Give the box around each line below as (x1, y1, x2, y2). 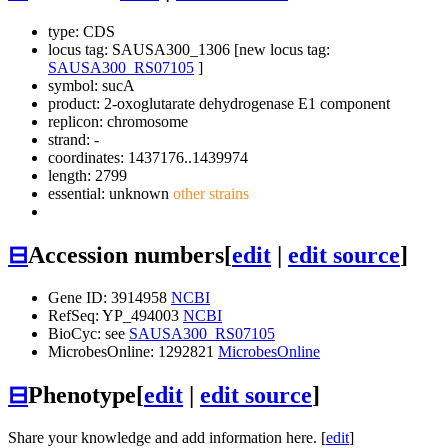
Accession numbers (28, 242, 224, 269)
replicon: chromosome (48, 113, 188, 131)
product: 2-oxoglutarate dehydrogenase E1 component (48, 95, 390, 113)
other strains (169, 185, 249, 203)
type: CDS (48, 23, 115, 41)
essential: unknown (48, 185, 169, 203)
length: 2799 (48, 167, 127, 185)
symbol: (48, 77, 102, 95)
